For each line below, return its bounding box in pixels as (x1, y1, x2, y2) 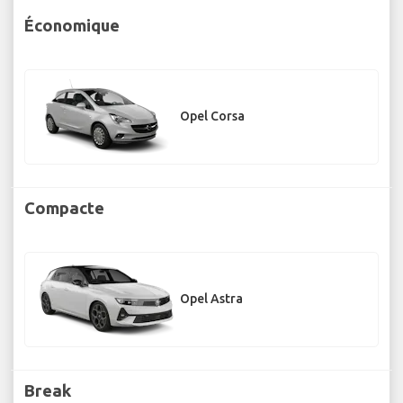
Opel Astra (180, 291, 243, 307)
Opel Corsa (180, 109, 245, 124)
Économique (24, 15, 120, 34)
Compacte (24, 198, 104, 217)
